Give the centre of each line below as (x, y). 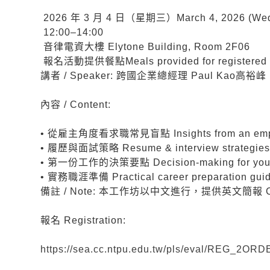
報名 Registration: (83, 221)
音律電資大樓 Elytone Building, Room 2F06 (146, 47)
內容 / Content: (76, 105)
